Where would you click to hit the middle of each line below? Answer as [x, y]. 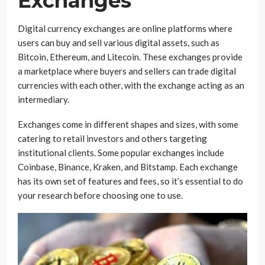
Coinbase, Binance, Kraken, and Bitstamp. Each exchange [128, 167]
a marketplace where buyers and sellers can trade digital [127, 71]
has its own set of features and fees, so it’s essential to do [130, 181]
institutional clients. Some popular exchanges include [121, 152]
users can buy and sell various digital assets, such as [119, 42]
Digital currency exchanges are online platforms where [125, 28]
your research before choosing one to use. [100, 195]
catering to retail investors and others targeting [112, 138]
